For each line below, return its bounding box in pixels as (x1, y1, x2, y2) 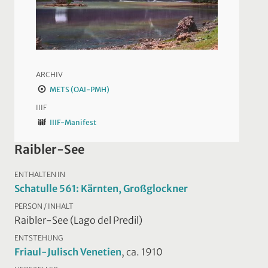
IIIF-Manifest (49, 117, 96, 127)
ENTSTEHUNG (14, 233, 63, 242)
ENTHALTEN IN (14, 169, 65, 179)
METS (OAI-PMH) (49, 84, 109, 94)
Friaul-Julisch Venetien (14, 245, 121, 258)
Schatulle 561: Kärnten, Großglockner (14, 182, 188, 194)
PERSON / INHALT (14, 201, 74, 211)
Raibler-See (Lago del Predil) (14, 214, 142, 226)
